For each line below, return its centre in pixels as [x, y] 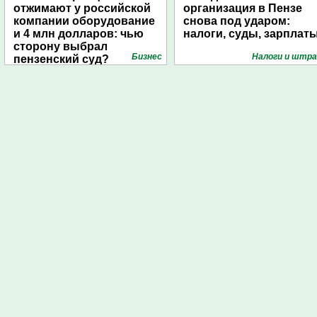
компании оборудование [84, 21]
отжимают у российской [82, 8]
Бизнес [147, 57]
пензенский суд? [61, 59]
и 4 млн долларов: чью [79, 34]
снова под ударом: [237, 21]
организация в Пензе [243, 8]
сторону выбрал [60, 46]
